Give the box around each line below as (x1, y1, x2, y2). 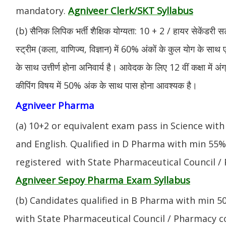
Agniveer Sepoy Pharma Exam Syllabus (16, 173, 190, 186)
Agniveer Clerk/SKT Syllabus (68, 4, 193, 17)
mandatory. (16, 4, 68, 17)
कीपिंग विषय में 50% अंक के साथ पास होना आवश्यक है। (16, 79, 197, 91)
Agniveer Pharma (16, 98, 94, 111)
